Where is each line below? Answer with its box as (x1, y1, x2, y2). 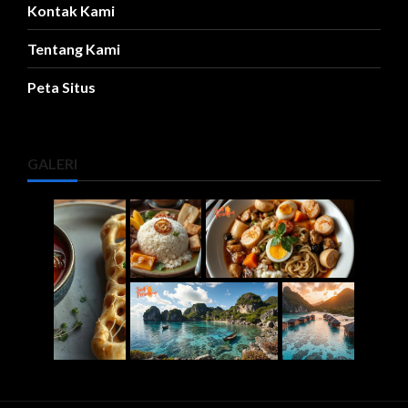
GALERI (27, 155, 77, 173)
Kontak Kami (27, 2, 115, 20)
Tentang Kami (27, 40, 120, 58)
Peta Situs (27, 78, 96, 97)
